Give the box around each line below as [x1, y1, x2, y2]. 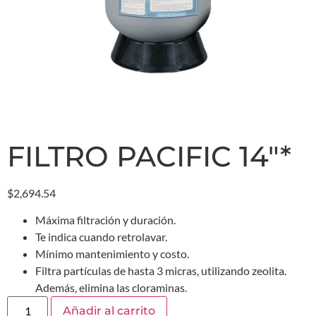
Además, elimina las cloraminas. [35, 281, 187, 295]
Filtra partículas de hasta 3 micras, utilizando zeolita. [35, 264, 286, 278]
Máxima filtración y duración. [35, 213, 176, 227]
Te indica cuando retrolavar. [35, 230, 167, 244]
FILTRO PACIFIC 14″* [7, 139, 291, 174]
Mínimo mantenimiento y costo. [35, 247, 189, 261]
